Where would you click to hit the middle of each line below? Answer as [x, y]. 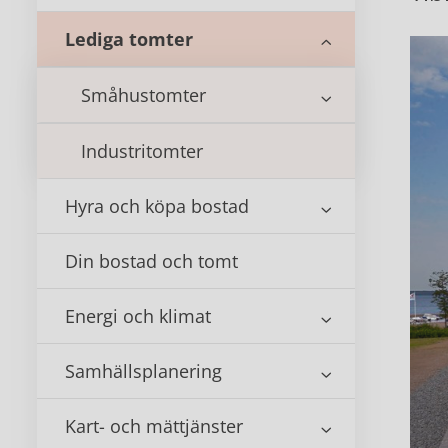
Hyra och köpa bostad [157, 206]
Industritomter [142, 151]
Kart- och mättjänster [154, 426]
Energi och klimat [138, 316]
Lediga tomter [129, 39]
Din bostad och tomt [151, 261]
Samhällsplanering [143, 371]
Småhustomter [143, 95]
